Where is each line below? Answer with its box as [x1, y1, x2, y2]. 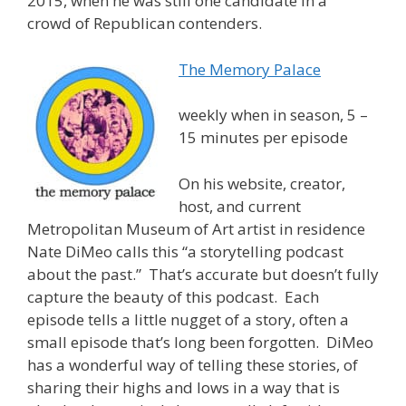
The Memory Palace [179, 58, 321, 80]
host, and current [179, 195, 301, 217]
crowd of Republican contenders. [27, 13, 262, 34]
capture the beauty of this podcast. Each [27, 285, 319, 307]
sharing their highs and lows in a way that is [27, 376, 340, 398]
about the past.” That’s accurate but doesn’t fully [27, 263, 379, 285]
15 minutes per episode [179, 127, 348, 149]
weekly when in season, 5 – [179, 104, 368, 126]
